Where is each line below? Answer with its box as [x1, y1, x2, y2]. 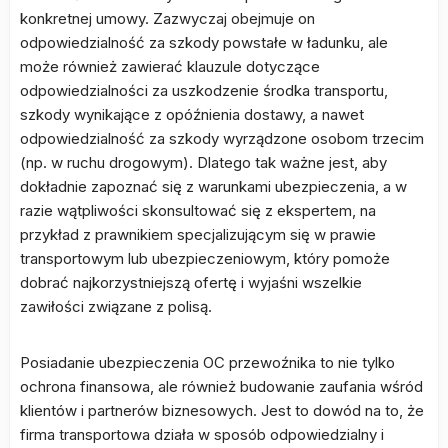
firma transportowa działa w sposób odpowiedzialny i [20, 425, 384, 445]
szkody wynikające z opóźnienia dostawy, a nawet [20, 105, 364, 125]
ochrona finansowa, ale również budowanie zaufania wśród [20, 377, 423, 397]
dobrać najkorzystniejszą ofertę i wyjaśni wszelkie [20, 273, 362, 293]
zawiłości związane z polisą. [20, 297, 212, 317]
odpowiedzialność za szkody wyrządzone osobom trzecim [20, 129, 424, 149]
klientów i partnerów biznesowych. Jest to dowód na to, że [20, 401, 424, 421]
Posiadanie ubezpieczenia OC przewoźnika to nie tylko [20, 353, 395, 373]
